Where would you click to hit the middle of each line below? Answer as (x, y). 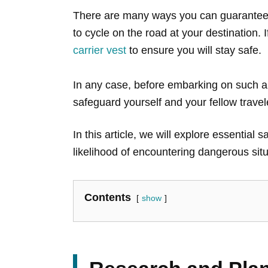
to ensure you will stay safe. (194, 51)
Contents (108, 198)
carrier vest (100, 51)
